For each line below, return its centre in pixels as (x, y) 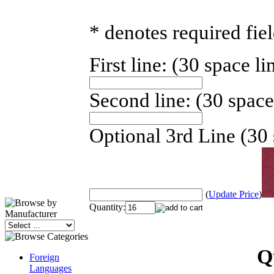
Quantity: (107, 207)
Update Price (234, 194)
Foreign (44, 257)
